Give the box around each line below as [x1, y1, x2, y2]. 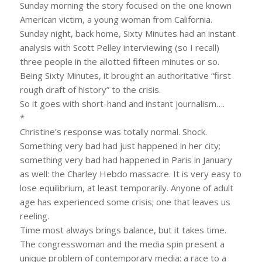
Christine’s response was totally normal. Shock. [19, 125, 207, 137]
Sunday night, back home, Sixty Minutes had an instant [19, 27, 236, 39]
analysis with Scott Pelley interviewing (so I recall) [19, 41, 219, 53]
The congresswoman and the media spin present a [19, 237, 225, 250]
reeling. [19, 209, 49, 222]
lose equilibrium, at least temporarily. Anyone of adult [19, 181, 233, 194]
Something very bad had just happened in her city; [19, 139, 220, 151]
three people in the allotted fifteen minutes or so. [19, 55, 219, 67]
